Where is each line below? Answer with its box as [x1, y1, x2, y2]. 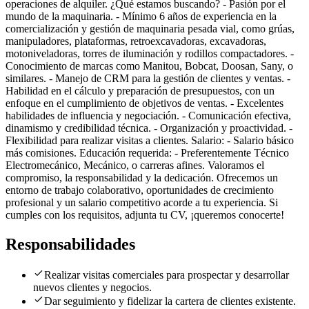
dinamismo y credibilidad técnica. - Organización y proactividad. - [6, 122, 292, 134]
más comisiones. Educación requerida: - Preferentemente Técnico [6, 147, 289, 159]
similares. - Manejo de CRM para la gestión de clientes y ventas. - [6, 72, 290, 85]
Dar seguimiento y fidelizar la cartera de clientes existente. [44, 295, 296, 307]
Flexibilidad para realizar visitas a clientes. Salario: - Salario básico [6, 134, 294, 147]
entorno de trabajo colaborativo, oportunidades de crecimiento [6, 184, 274, 197]
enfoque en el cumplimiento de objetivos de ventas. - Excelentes [6, 97, 283, 110]
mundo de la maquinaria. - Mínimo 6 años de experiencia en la [6, 10, 277, 23]
